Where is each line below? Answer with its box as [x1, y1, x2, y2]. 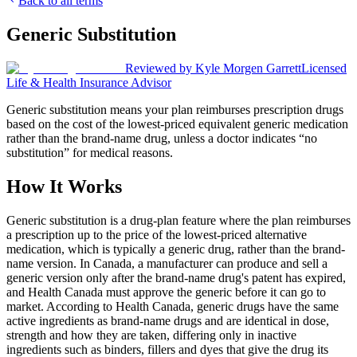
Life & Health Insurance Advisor [6, 75, 171, 89]
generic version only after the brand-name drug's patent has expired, [6, 270, 346, 284]
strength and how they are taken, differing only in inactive [6, 328, 296, 342]
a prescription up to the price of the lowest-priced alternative [6, 227, 307, 241]
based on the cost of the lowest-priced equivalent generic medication [6, 116, 348, 131]
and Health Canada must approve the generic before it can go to [6, 284, 326, 299]
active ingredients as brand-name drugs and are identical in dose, [6, 313, 329, 328]
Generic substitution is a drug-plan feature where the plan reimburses [6, 213, 351, 227]
